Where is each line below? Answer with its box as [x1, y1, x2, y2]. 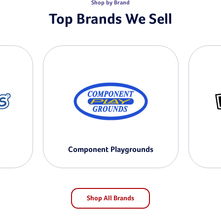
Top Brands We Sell [49, 12, 172, 28]
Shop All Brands [87, 195, 134, 202]
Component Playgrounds [68, 146, 153, 154]
